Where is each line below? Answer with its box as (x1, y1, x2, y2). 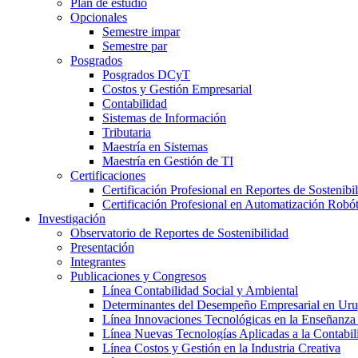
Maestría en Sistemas (102, 139, 208, 153)
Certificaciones (70, 168, 145, 182)
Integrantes (70, 254, 125, 268)
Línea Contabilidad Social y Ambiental (102, 283, 298, 297)
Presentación (70, 240, 134, 254)
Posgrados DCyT (102, 67, 190, 82)
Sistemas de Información (102, 110, 226, 125)
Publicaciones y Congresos (70, 268, 206, 283)
